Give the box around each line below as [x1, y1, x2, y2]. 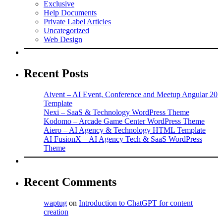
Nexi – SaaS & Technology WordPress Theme [44, 108, 189, 116]
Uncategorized [44, 26, 89, 35]
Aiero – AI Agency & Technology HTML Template [44, 125, 206, 134]
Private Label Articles [44, 17, 111, 26]
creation [44, 207, 68, 216]
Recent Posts [24, 66, 88, 80]
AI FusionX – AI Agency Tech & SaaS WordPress [44, 134, 202, 143]
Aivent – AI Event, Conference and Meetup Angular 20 [44, 90, 218, 99]
